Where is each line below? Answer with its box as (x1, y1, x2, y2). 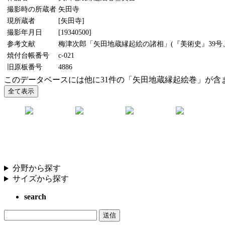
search (24, 192, 46, 201)
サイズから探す (12, 174, 69, 183)
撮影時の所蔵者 (7, 5, 56, 14)
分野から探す (12, 164, 61, 173)
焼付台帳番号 (7, 51, 49, 60)
